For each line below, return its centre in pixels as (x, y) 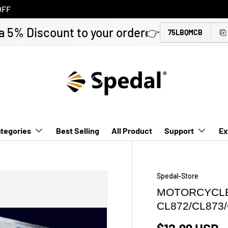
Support (179, 131)
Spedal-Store (178, 176)
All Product (132, 131)
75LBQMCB (185, 32)
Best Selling (78, 131)
